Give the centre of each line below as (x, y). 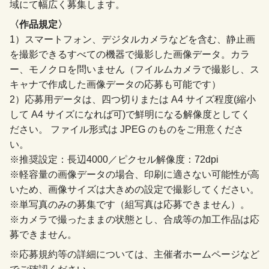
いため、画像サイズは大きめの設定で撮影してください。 (134, 190)
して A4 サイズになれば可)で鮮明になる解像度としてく (130, 115)
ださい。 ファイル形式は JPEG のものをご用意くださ (127, 130)
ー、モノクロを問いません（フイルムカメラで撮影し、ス (134, 70)
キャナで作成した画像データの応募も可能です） (115, 85)
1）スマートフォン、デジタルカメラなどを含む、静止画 (132, 40)
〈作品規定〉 (38, 25)
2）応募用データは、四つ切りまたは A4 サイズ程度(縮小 (133, 100)
